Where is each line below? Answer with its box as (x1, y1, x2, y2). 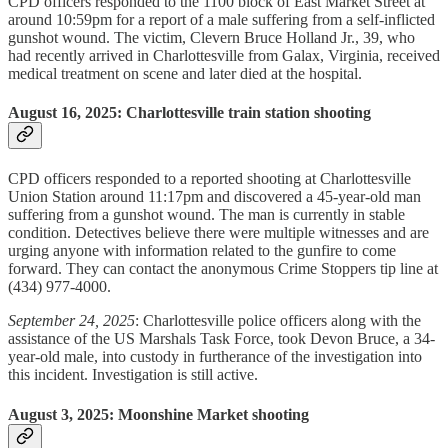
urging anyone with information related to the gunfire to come (8, 242, 396, 260)
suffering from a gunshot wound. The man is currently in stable (8, 206, 405, 224)
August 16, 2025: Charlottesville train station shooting (8, 104, 371, 122)
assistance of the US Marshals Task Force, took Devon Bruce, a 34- (8, 330, 435, 348)
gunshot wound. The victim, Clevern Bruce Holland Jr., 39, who (8, 28, 415, 46)
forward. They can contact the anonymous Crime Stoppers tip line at (8, 260, 438, 278)
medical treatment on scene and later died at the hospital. (8, 64, 362, 82)
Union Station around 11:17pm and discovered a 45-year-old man (8, 188, 421, 206)
